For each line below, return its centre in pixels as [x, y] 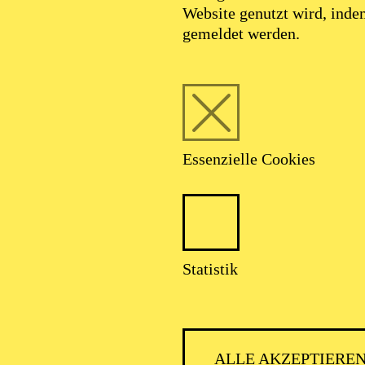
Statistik [210, 269]
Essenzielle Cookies [249, 159]
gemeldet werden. [241, 33]
